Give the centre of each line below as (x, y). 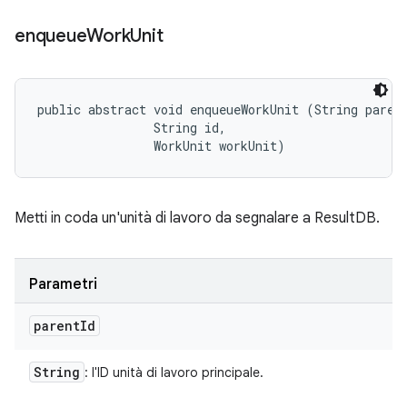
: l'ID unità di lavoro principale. (174, 372)
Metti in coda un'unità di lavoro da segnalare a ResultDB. (197, 218)
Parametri (63, 284)
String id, (135, 128)
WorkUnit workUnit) (161, 146)
